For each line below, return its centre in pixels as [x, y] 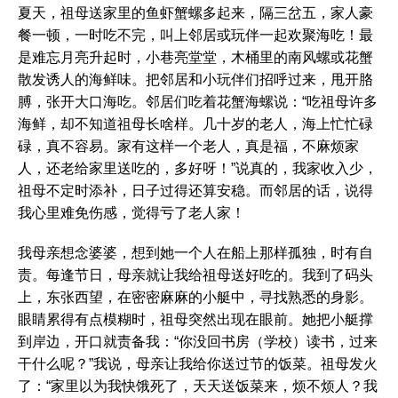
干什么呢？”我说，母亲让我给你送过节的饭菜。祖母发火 [198, 364]
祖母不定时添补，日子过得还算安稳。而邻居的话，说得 [195, 191]
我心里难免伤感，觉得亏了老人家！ [131, 213]
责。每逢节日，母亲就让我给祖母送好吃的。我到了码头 [195, 275]
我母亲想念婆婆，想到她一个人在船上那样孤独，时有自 [195, 253]
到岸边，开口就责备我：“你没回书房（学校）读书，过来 [198, 342]
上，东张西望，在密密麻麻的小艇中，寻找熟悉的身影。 [195, 297]
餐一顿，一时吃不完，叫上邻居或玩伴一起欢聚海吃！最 [195, 35]
